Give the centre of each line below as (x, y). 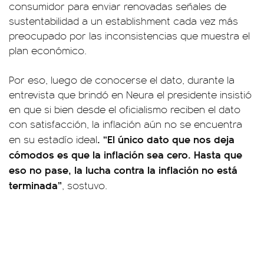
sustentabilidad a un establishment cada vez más (123, 21)
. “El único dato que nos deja (166, 139)
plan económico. (48, 50)
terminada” (35, 185)
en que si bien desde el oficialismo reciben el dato (125, 109)
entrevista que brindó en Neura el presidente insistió (130, 94)
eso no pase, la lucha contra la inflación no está (123, 169)
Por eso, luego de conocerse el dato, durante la (122, 80)
